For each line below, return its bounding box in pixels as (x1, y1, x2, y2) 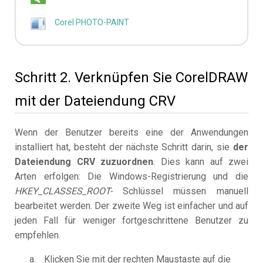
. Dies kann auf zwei (153, 156, 248, 168)
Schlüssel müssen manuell (112, 186, 248, 197)
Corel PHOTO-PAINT (55, 18, 129, 28)
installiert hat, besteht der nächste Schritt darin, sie (15, 141, 233, 153)
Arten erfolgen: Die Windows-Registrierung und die (15, 171, 248, 183)
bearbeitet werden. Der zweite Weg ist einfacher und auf (15, 200, 248, 212)
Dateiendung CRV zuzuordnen (15, 156, 153, 168)
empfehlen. (15, 230, 60, 241)
